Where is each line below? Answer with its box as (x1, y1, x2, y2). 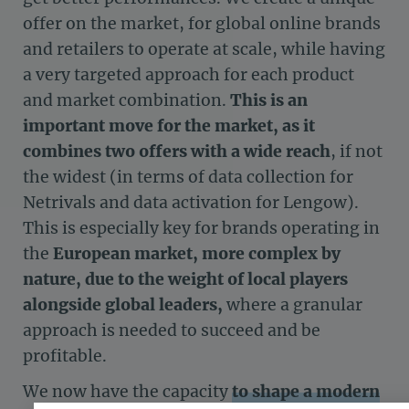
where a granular (223, 295, 362, 316)
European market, (53, 244, 202, 265)
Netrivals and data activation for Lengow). (23, 193, 359, 214)
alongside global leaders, (23, 295, 223, 316)
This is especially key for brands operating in (23, 218, 380, 239)
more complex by (202, 244, 341, 265)
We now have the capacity (23, 381, 232, 402)
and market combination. (23, 90, 230, 111)
